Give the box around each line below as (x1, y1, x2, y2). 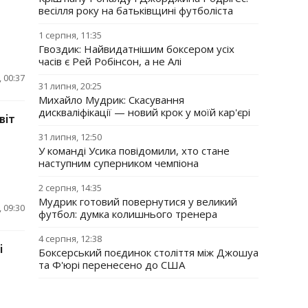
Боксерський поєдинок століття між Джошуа (38, 245, 258, 259)
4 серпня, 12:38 (38, 232, 102, 245)
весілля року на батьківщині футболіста (38, 3, 233, 17)
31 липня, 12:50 (38, 130, 102, 143)
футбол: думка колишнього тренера (38, 206, 217, 221)
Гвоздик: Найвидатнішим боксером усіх (38, 41, 234, 56)
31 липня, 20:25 (38, 79, 102, 92)
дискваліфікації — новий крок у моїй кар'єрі (38, 104, 250, 119)
